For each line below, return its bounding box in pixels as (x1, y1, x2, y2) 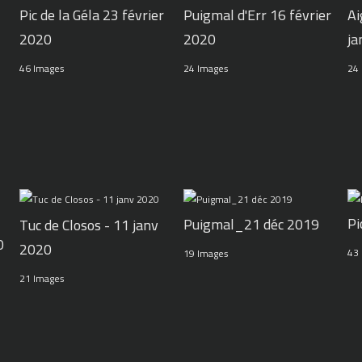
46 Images (19, 58, 65, 78)
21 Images (19, 268, 65, 288)
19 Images (183, 244, 229, 263)
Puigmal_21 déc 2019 (183, 211, 319, 238)
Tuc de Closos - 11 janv (19, 211, 158, 238)
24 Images (183, 58, 229, 78)
